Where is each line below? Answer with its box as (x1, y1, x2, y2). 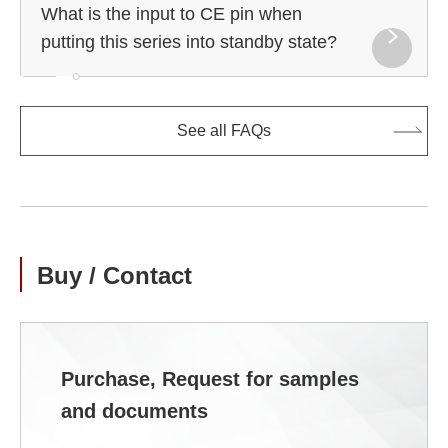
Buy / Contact (37, 261, 192, 289)
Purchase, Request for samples (61, 367, 359, 390)
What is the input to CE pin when (41, 3, 302, 24)
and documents (61, 399, 208, 422)
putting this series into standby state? (41, 31, 337, 52)
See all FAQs (177, 122, 271, 140)
